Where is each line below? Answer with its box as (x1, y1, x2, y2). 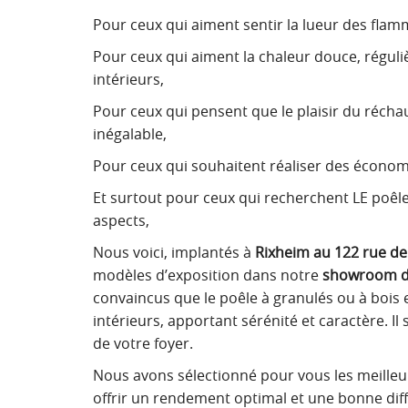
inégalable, (93, 124, 167, 144)
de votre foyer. (93, 333, 193, 353)
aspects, (93, 210, 149, 230)
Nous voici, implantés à (93, 242, 251, 262)
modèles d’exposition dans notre (93, 265, 322, 285)
